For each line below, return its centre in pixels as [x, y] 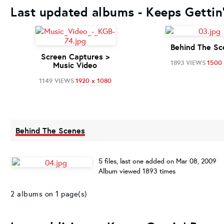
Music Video [75, 65]
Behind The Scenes [50, 130]
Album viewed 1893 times [137, 171]
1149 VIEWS [57, 80]
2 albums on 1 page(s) [49, 194]
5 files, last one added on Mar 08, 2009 [157, 161]
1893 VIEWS [188, 62]
